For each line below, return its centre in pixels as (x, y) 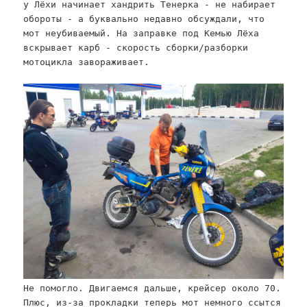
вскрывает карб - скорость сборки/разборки (136, 48)
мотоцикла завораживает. (87, 62)
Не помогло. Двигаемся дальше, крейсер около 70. (152, 288)
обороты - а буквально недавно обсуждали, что (144, 19)
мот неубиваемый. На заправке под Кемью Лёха (142, 34)
